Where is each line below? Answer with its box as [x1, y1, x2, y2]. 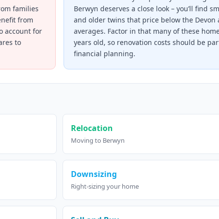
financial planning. [74, 49, 135, 59]
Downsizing [71, 169, 117, 180]
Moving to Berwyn [71, 136, 125, 145]
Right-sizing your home [71, 182, 139, 191]
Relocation [71, 123, 113, 134]
